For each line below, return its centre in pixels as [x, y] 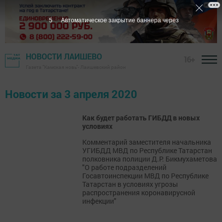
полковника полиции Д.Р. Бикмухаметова [150, 159]
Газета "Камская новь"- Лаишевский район [76, 67]
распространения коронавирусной [139, 193]
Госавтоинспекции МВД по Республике [145, 176]
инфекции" [99, 201]
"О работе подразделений [124, 167]
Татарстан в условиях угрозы [130, 184]
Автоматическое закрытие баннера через [120, 20]
